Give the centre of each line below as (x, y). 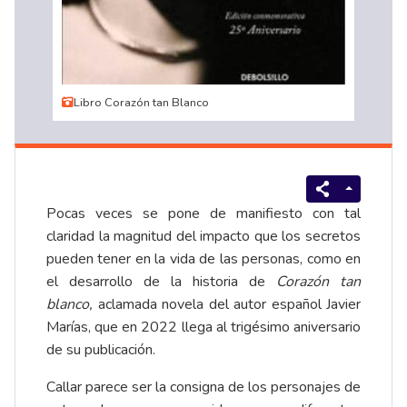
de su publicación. (101, 349)
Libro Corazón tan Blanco (141, 102)
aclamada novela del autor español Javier (229, 304)
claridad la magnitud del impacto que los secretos (203, 236)
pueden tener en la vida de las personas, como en (203, 258)
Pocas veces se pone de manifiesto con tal (203, 213)
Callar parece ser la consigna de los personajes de (203, 387)
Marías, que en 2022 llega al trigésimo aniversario (203, 327)
